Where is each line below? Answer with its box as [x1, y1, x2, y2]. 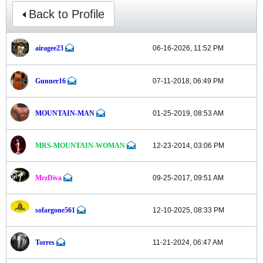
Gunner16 [35, 77, 66, 86]
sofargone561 [35, 206, 75, 215]
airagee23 [35, 44, 63, 53]
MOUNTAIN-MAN [35, 109, 95, 118]
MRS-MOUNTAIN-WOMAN [35, 141, 125, 150]
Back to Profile [29, 8, 104, 21]
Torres [35, 238, 55, 247]
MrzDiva [35, 174, 62, 183]
